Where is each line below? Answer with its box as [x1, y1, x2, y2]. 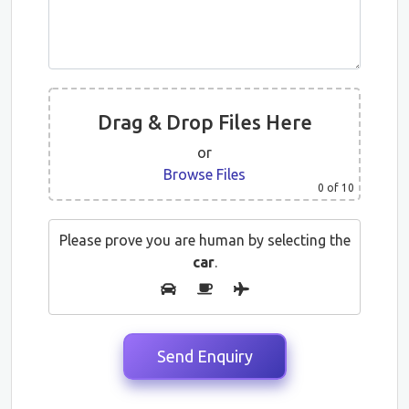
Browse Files [163, 165, 246, 183]
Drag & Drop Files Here [97, 110, 312, 133]
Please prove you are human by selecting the [58, 231, 351, 248]
